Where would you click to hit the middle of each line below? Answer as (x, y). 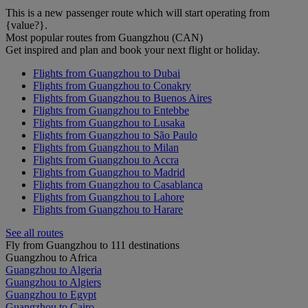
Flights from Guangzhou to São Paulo (115, 135)
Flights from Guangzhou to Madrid (109, 173)
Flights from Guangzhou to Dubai (107, 74)
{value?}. (26, 25)
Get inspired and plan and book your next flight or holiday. (133, 50)
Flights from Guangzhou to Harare (108, 210)
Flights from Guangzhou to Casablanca (118, 185)
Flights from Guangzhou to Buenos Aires (122, 98)
